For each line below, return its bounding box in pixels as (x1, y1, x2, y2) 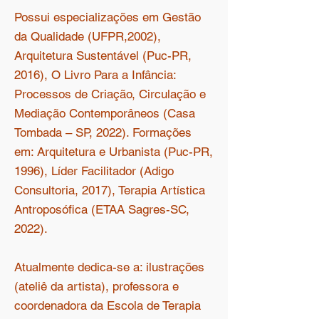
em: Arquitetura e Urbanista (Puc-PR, (14, 145, 213, 159)
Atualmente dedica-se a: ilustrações (14, 260, 204, 274)
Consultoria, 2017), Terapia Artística (14, 183, 205, 197)
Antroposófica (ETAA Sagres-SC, (14, 202, 189, 216)
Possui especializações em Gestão (14, 10, 201, 24)
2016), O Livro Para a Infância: (14, 68, 176, 82)
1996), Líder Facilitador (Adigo (14, 164, 174, 178)
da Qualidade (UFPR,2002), (14, 29, 161, 43)
